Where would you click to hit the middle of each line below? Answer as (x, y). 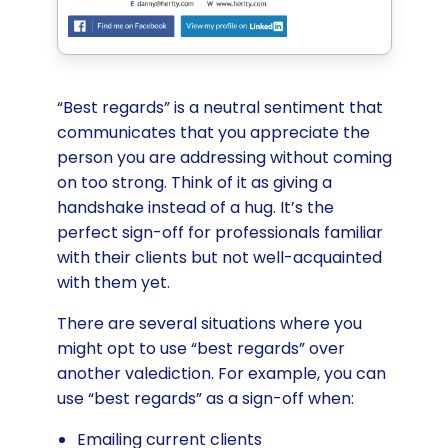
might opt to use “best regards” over (200, 348)
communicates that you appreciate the (213, 132)
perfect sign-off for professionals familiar (219, 232)
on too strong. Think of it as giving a (194, 182)
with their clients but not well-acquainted (219, 257)
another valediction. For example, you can (221, 373)
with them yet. (115, 282)
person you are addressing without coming (224, 157)
